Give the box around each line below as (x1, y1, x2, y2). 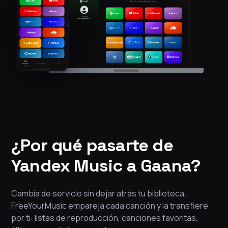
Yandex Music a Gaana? (11, 155, 201, 177)
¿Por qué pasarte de (11, 134, 173, 157)
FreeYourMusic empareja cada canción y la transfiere (11, 200, 208, 212)
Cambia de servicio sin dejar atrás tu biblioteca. (11, 188, 186, 199)
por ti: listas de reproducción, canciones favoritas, (11, 212, 198, 224)
